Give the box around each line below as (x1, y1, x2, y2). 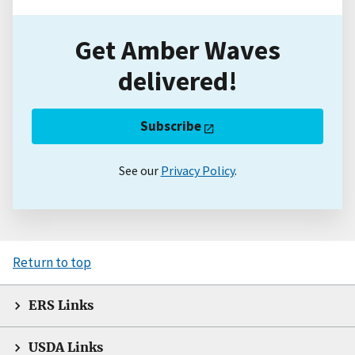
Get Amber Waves (74, 32, 281, 67)
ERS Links (29, 297, 94, 313)
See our (118, 162, 161, 178)
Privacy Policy (160, 162, 235, 178)
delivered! (117, 63, 238, 98)
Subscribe (140, 117, 202, 136)
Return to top (13, 253, 91, 271)
